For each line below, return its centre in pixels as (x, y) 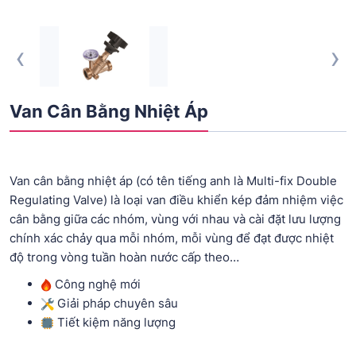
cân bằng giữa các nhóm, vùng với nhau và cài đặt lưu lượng (175, 219)
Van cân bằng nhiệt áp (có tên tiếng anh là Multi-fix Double (173, 180)
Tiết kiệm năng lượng (116, 322)
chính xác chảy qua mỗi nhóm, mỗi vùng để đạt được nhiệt (172, 238)
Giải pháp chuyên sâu (118, 303)
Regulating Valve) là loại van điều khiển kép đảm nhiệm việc (176, 199)
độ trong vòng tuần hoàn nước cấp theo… (124, 257)
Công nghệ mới (98, 284)
